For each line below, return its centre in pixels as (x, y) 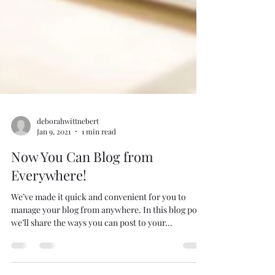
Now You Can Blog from (82, 181)
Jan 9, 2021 (54, 156)
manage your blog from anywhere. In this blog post (107, 234)
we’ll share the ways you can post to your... (92, 247)
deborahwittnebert (68, 145)
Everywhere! (49, 199)
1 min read (99, 156)
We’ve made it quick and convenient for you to (99, 221)
